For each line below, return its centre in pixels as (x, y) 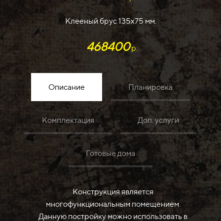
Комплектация (68, 120)
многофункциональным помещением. (113, 204)
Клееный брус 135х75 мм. (110, 21)
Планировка (150, 87)
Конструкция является (113, 192)
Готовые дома (110, 153)
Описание (67, 87)
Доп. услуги (158, 120)
